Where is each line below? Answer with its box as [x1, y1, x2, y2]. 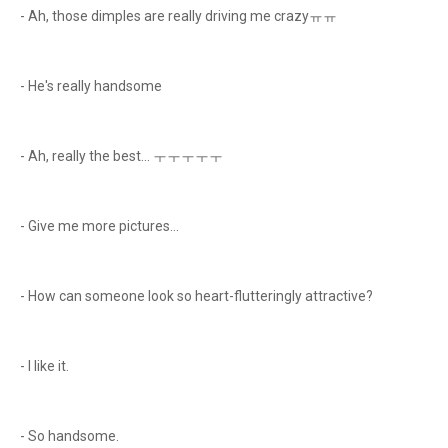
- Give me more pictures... [20, 218, 182, 234]
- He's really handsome [20, 78, 162, 94]
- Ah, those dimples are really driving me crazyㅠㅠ [20, 8, 340, 24]
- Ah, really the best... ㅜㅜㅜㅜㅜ [20, 148, 226, 164]
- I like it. [20, 358, 72, 374]
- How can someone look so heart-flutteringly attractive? [20, 288, 376, 304]
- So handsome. [20, 428, 122, 444]
